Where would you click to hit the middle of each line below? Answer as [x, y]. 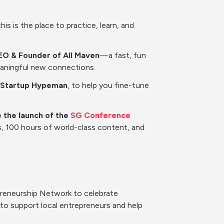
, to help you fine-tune [108, 85]
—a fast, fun [123, 55]
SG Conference [100, 115]
